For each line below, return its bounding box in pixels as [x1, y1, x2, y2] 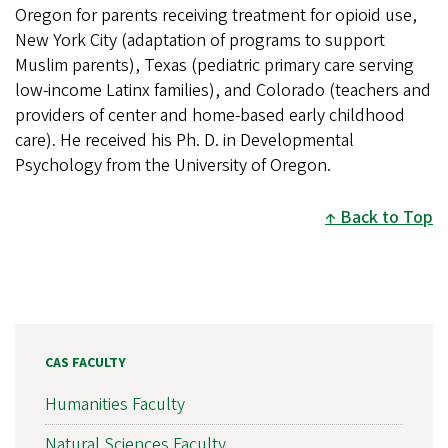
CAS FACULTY [45, 353, 126, 374]
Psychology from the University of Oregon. [15, 153, 331, 179]
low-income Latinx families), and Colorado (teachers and [15, 78, 431, 104]
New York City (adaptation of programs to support [15, 28, 385, 54]
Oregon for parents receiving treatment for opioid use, [15, 3, 417, 29]
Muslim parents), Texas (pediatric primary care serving [15, 53, 414, 79]
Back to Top [340, 205, 433, 231]
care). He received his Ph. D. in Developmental [15, 128, 354, 154]
